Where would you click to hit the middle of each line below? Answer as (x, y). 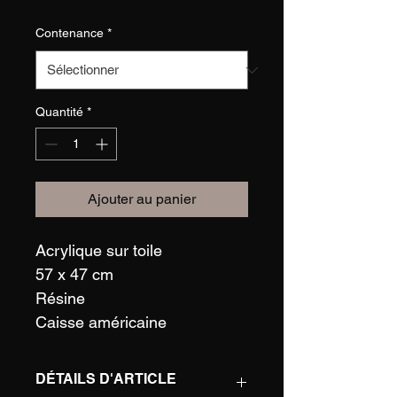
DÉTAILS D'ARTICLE (106, 379)
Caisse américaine (101, 323)
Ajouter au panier (142, 199)
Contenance (70, 33)
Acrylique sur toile (99, 251)
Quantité (59, 112)
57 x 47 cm (74, 275)
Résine (60, 299)
